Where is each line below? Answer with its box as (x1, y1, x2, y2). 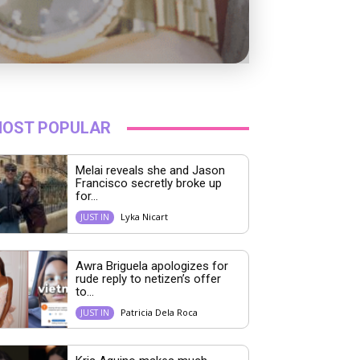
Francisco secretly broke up (75, 176, 222, 191)
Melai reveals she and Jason (75, 163, 225, 178)
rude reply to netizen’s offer (75, 271, 221, 286)
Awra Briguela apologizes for (75, 258, 228, 273)
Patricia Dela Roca (120, 305, 198, 318)
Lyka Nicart (120, 211, 168, 223)
